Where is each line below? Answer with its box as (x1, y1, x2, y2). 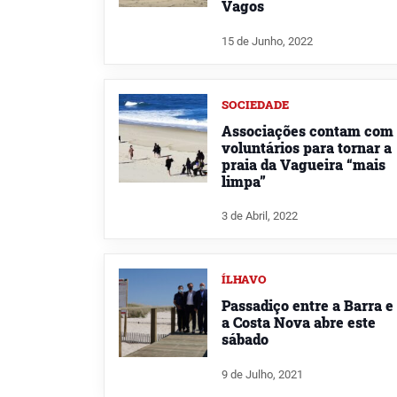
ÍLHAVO (222, 272, 267, 287)
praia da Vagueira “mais (222, 154, 385, 174)
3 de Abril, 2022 (222, 209, 298, 223)
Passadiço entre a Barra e (222, 296, 393, 315)
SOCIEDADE (222, 97, 289, 112)
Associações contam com (222, 121, 393, 140)
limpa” (222, 171, 266, 191)
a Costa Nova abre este (222, 313, 376, 332)
